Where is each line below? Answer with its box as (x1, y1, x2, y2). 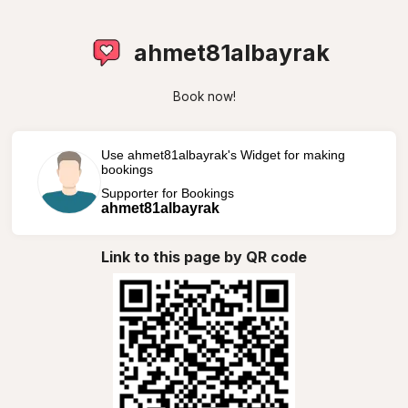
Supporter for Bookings (100, 185, 234, 200)
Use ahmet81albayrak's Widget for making (100, 147, 345, 162)
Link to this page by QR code (101, 247, 307, 266)
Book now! (172, 89, 236, 104)
